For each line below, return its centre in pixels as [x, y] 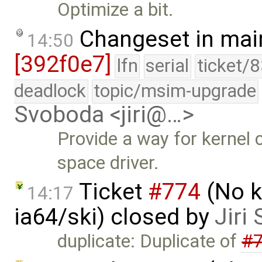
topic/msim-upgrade [175, 91]
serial [168, 65]
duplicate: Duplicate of [150, 242]
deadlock [50, 91]
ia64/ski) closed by [114, 217]
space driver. [108, 163]
